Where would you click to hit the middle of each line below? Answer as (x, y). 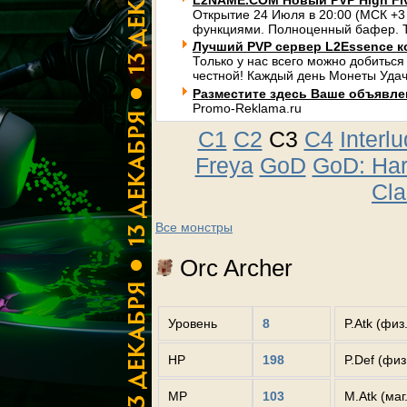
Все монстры (194, 227)
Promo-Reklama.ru (247, 108)
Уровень (193, 324)
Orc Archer (233, 268)
